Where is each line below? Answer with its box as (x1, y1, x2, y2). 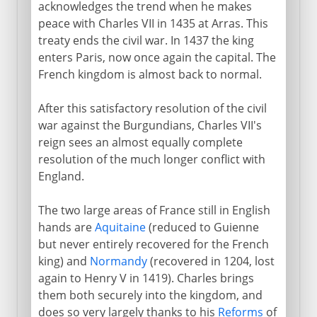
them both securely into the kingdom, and (38, 287, 263, 303)
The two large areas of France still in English (38, 202, 270, 218)
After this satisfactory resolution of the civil (38, 100, 267, 116)
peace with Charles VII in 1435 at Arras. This (38, 15, 268, 31)
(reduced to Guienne (145, 219, 259, 235)
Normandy (89, 253, 147, 269)
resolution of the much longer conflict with (38, 151, 265, 167)
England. (38, 168, 84, 184)
